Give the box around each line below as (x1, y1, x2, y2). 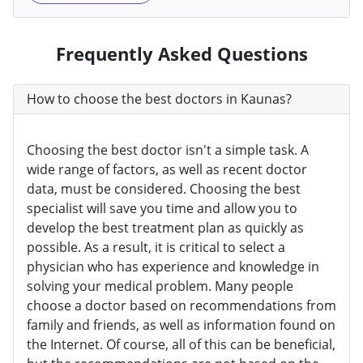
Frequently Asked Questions (55, 42, 308, 66)
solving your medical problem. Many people (27, 277, 293, 296)
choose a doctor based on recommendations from (27, 297, 336, 315)
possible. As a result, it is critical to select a (27, 238, 285, 257)
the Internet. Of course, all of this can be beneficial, (27, 335, 335, 354)
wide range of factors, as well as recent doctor (27, 160, 307, 179)
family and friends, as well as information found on (27, 316, 335, 335)
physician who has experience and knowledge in (27, 258, 319, 276)
